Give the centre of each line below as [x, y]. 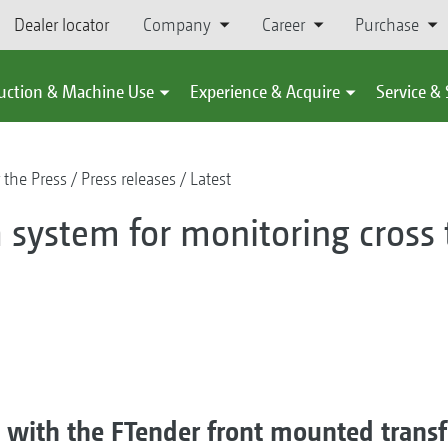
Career [283, 24]
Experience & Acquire [265, 91]
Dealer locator [61, 24]
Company [177, 24]
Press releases [128, 178]
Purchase [386, 24]
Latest [210, 178]
